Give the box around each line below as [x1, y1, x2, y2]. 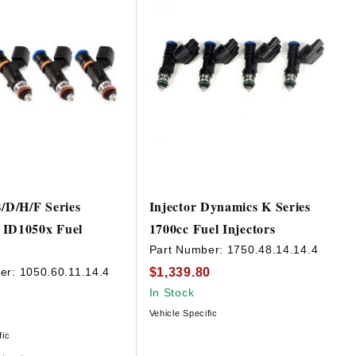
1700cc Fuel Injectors [149, 219, 276, 238]
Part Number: [149, 243, 227, 257]
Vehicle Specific [149, 308, 218, 318]
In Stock [149, 285, 195, 299]
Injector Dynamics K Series [149, 197, 311, 216]
